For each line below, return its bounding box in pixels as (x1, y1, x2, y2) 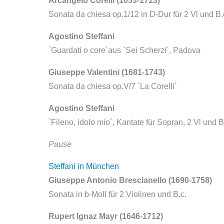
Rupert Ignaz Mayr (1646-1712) (48, 212, 163, 220)
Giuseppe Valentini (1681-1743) (48, 68, 165, 76)
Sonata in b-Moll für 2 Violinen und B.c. (48, 190, 186, 198)
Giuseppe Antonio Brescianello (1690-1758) (48, 176, 212, 184)
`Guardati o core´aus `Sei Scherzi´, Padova (48, 46, 200, 54)
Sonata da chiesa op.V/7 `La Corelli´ (48, 82, 177, 90)
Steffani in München (48, 162, 119, 170)
